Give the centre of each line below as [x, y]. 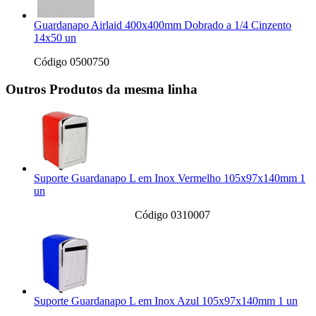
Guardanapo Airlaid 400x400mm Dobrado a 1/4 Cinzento [163, 25]
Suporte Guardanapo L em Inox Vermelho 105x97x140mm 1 [170, 178]
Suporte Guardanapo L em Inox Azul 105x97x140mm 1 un [166, 301]
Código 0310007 [172, 215]
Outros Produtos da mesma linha [102, 89]
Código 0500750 [72, 62]
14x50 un [55, 38]
